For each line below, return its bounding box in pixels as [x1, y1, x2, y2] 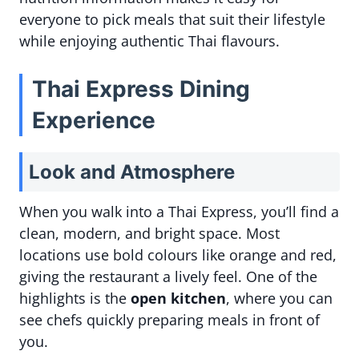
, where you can [226, 288, 333, 309]
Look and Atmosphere [29, 160, 235, 184]
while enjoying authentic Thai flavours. [19, 31, 280, 51]
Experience [32, 107, 155, 135]
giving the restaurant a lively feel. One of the [19, 267, 317, 287]
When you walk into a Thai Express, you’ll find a [19, 202, 339, 222]
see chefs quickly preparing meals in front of [19, 310, 320, 330]
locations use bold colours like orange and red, [19, 245, 337, 265]
